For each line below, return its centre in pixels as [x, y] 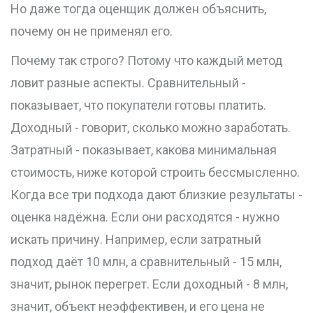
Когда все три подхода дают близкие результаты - [156, 195]
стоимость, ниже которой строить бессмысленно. [155, 173]
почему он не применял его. [92, 31]
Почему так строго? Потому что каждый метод [147, 61]
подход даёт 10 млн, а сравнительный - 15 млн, [146, 262]
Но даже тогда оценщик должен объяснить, [138, 9]
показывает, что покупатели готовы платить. [138, 105]
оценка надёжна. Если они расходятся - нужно [145, 217]
